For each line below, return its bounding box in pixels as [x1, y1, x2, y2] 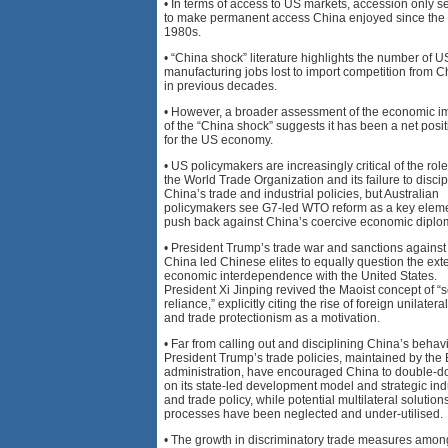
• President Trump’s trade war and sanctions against [164, 240, 446, 255]
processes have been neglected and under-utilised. [164, 406, 443, 421]
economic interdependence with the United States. [164, 268, 437, 283]
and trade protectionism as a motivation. [164, 310, 380, 325]
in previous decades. [164, 78, 277, 93]
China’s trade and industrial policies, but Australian [164, 186, 439, 201]
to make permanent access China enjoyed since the [164, 10, 445, 25]
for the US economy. [164, 132, 273, 147]
